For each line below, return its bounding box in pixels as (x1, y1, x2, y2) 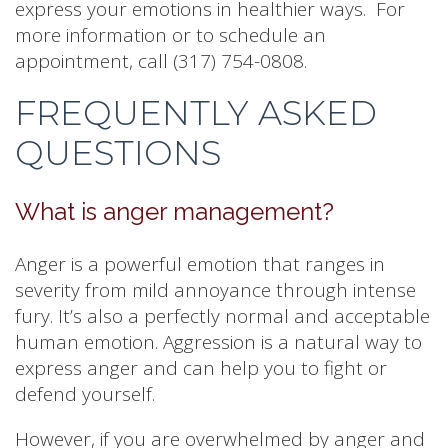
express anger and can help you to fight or (15, 354, 387, 381)
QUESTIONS (15, 131, 221, 174)
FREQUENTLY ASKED (15, 91, 377, 134)
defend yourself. (15, 380, 155, 407)
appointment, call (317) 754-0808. (15, 47, 307, 74)
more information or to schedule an (15, 21, 326, 48)
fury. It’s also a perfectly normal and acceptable (15, 302, 430, 329)
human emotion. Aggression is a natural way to (15, 328, 422, 355)
